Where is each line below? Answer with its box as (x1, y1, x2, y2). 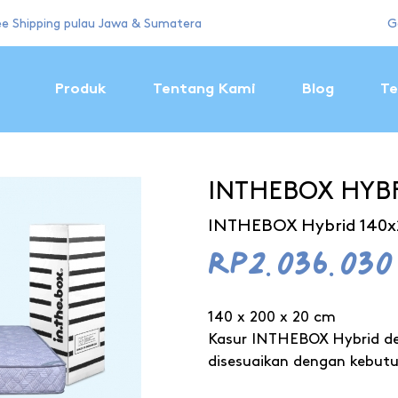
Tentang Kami (153, 82, 257, 97)
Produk (55, 82, 107, 97)
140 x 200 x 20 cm (208, 309, 336, 324)
